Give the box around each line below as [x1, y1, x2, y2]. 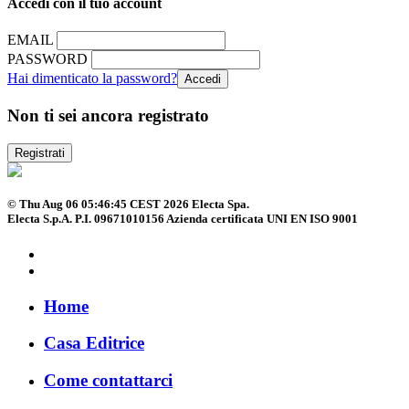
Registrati [15, 145, 65, 160]
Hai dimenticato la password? [7, 70, 177, 87]
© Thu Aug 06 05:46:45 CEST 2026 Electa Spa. [7, 196, 249, 211]
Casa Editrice [44, 333, 144, 353]
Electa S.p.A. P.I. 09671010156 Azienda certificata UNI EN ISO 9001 [7, 211, 358, 225]
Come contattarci [44, 371, 173, 391]
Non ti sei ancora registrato [7, 105, 209, 125]
